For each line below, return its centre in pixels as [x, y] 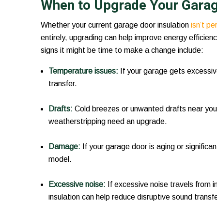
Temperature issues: [84, 71]
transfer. [62, 84]
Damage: [65, 147]
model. [60, 159]
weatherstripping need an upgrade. [108, 122]
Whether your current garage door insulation [116, 25]
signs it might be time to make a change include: [122, 50]
